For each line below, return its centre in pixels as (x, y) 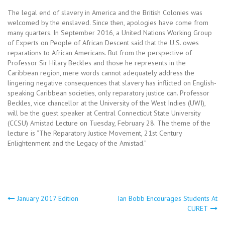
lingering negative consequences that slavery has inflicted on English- (112, 83)
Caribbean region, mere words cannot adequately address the (101, 73)
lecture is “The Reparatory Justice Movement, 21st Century (95, 133)
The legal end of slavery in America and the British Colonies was (105, 13)
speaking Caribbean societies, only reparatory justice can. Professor (108, 93)
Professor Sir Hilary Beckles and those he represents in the (97, 63)
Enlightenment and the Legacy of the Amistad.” (77, 143)
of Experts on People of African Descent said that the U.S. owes (103, 43)
